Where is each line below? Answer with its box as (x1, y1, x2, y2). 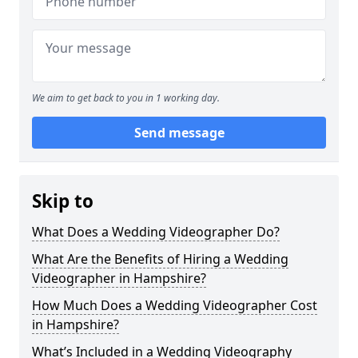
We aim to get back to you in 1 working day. (32, 91, 220, 105)
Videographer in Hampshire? (32, 269, 206, 287)
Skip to (32, 189, 93, 213)
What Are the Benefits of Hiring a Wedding (32, 250, 288, 268)
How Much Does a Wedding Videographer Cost (32, 296, 317, 314)
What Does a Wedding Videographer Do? (32, 223, 280, 241)
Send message (133, 124, 225, 141)
